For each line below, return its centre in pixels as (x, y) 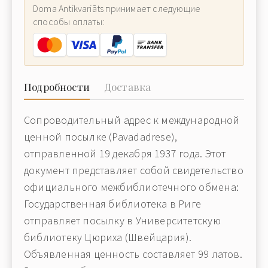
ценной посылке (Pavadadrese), (101, 137)
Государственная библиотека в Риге (113, 204)
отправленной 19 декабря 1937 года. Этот (125, 153)
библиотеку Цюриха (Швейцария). (108, 237)
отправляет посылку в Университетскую (122, 220)
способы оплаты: (69, 22)
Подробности (57, 87)
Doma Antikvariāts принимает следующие (117, 8)
